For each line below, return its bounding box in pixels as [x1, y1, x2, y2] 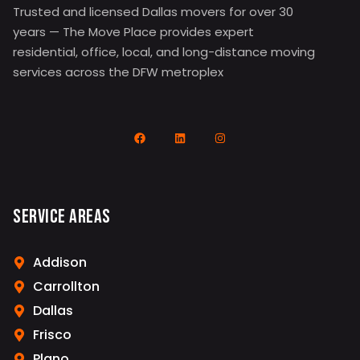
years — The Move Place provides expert [13, 23, 254, 41]
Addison [33, 253, 87, 272]
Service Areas [13, 205, 111, 229]
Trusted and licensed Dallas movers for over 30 [13, 3, 293, 21]
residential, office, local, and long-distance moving [13, 43, 315, 61]
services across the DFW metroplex [13, 63, 223, 81]
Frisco [33, 325, 72, 345]
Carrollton [33, 277, 100, 297]
